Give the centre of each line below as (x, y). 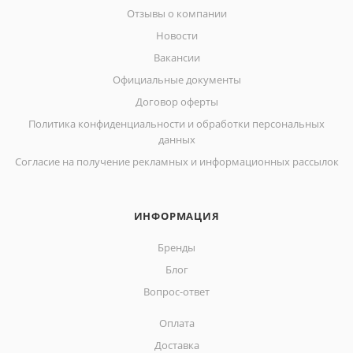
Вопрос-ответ (176, 292)
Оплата (176, 323)
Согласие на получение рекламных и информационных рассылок (176, 162)
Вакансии (176, 58)
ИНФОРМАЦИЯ (176, 216)
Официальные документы (176, 80)
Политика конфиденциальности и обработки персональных (176, 124)
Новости (176, 35)
